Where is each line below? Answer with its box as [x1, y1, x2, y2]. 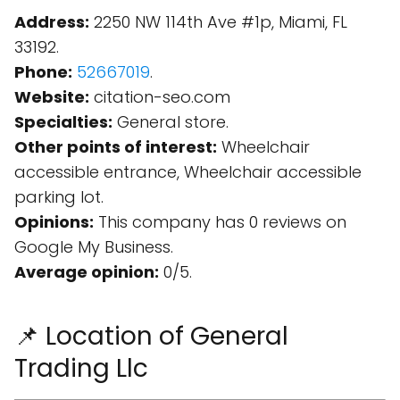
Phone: [14, 61, 72, 83]
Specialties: [14, 111, 112, 133]
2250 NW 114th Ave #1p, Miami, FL [89, 11, 347, 33]
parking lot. [14, 186, 104, 208]
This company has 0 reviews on [94, 211, 346, 233]
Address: [14, 11, 89, 33]
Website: [14, 86, 89, 108]
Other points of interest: [14, 136, 217, 158]
